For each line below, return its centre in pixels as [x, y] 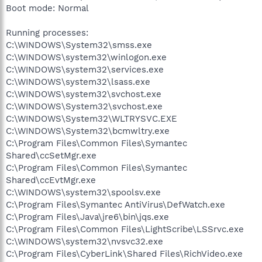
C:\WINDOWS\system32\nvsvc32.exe [85, 241]
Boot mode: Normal [47, 8]
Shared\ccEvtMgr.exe [51, 180]
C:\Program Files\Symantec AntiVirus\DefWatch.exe [116, 204]
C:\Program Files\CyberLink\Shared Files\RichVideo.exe [124, 254]
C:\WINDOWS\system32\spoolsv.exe [83, 192]
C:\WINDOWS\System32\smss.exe [79, 45]
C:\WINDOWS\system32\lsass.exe [78, 82]
